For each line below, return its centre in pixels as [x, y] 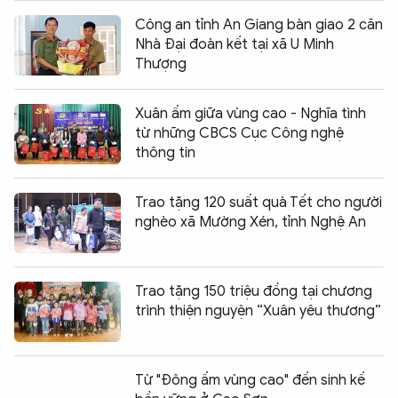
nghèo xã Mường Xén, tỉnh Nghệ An [251, 222]
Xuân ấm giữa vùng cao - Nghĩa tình [251, 113]
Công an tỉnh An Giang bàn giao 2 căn [259, 24]
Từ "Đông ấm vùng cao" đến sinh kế [250, 380]
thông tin [165, 152]
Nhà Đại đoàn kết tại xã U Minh [235, 44]
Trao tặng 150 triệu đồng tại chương [254, 291]
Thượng [161, 64]
